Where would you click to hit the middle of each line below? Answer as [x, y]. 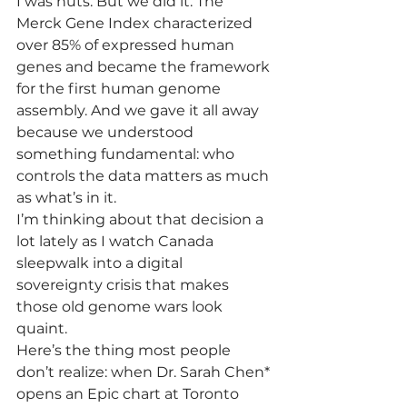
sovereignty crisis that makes [124, 285]
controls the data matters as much [144, 176]
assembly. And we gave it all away [139, 110]
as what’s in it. [66, 198]
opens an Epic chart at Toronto [129, 394]
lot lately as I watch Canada [117, 241]
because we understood [107, 132]
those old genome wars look [121, 307]
